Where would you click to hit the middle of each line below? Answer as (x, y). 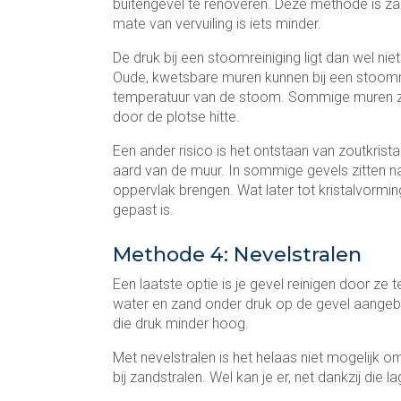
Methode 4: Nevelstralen (237, 254)
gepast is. (143, 210)
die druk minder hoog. (181, 324)
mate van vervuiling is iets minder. (219, 24)
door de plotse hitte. (176, 117)
